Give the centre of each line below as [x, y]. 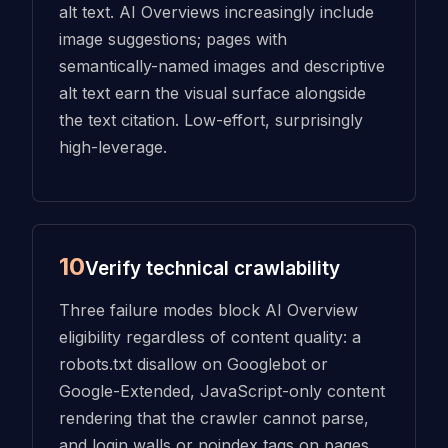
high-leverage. [112, 146]
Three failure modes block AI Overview [208, 310]
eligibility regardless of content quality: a [209, 337]
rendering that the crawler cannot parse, [213, 418]
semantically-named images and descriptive [221, 65]
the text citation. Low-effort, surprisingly [210, 119]
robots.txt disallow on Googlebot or [193, 364]
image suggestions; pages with [172, 38]
